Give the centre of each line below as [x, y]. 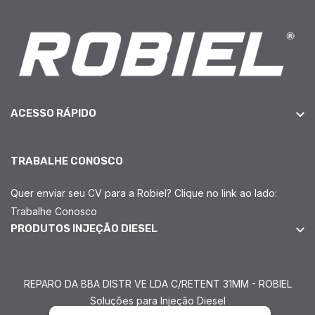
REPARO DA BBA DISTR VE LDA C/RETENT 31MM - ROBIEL [157, 284]
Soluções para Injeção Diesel [157, 301]
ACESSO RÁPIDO [53, 114]
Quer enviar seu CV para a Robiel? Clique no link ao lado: [144, 193]
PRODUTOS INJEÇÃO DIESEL [84, 229]
